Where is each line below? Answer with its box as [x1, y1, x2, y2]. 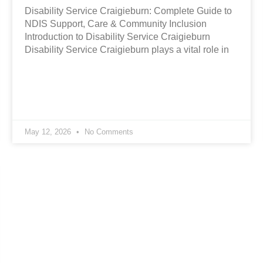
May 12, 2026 [24, 127, 73, 137]
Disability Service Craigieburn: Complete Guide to [24, 6, 232, 16]
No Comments [82, 127, 133, 137]
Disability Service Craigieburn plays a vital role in [24, 45, 229, 55]
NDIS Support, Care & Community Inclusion [24, 19, 207, 29]
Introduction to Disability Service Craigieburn [24, 32, 210, 42]
